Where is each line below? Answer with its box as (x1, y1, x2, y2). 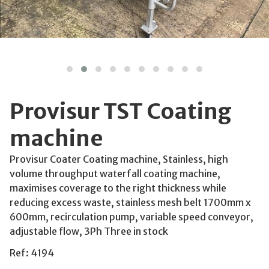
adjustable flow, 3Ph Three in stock (10, 225, 168, 237)
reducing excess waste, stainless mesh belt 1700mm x (10, 196, 251, 208)
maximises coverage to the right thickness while (10, 181, 226, 194)
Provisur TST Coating (10, 97, 232, 125)
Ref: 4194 (10, 246, 54, 259)
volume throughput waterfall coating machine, (10, 167, 220, 180)
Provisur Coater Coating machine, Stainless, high (10, 153, 228, 165)
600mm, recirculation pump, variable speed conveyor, (10, 210, 253, 223)
